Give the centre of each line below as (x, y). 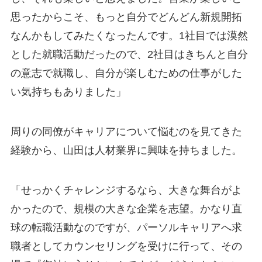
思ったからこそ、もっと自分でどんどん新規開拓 (126, 17)
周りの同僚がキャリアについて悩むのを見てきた (126, 132)
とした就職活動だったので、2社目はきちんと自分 (129, 55)
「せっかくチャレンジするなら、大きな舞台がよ (126, 190)
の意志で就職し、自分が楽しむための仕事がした (126, 73)
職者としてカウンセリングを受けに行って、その (126, 247)
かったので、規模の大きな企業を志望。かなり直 (126, 209)
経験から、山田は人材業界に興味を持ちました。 (126, 151)
